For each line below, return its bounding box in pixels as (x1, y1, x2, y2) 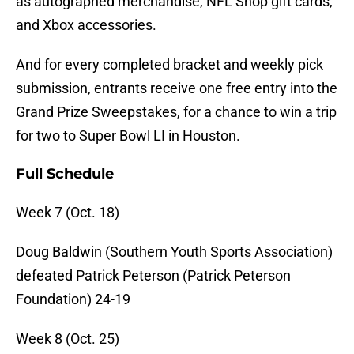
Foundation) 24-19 (16, 291, 130, 308)
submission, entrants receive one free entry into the (16, 80, 337, 97)
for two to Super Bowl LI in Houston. (16, 127, 240, 145)
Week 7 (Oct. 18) (16, 204, 119, 221)
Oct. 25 (70, 330, 115, 348)
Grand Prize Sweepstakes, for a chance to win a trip (16, 104, 337, 121)
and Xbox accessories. (16, 17, 156, 34)
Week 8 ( (16, 330, 70, 348)
